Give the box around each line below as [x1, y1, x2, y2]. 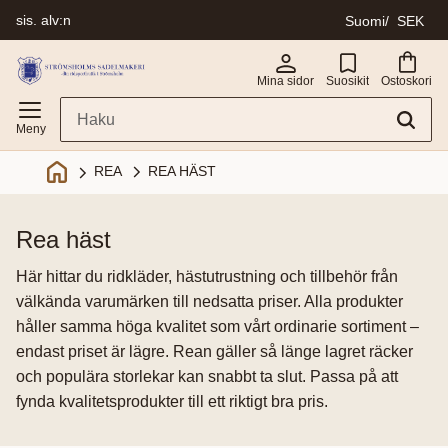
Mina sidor [257, 73, 314, 88]
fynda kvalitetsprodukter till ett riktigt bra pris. [16, 392, 328, 410]
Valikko [15, 36, 59, 52]
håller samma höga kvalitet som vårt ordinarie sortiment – [16, 317, 419, 335]
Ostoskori [381, 73, 432, 88]
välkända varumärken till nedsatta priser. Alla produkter [16, 292, 403, 310]
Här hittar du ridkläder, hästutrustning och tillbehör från [16, 267, 398, 285]
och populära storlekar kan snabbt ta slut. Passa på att [16, 367, 398, 385]
